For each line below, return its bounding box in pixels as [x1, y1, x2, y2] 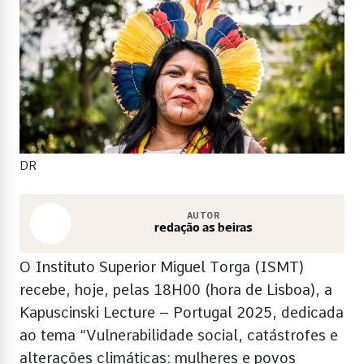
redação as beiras [154, 221, 253, 235]
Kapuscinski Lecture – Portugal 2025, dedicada [19, 303, 344, 321]
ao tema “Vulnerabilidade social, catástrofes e [19, 326, 338, 344]
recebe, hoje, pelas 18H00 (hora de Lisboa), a [19, 280, 332, 298]
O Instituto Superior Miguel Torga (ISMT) [19, 258, 304, 275]
